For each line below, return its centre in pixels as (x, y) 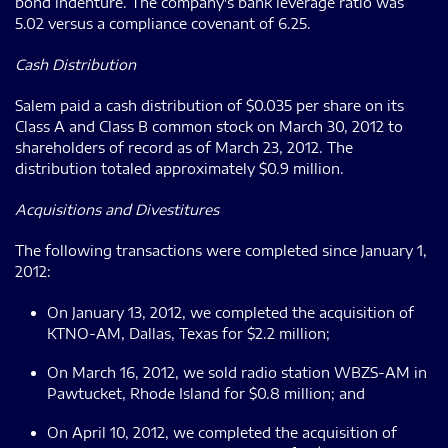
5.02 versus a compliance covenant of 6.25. (163, 23)
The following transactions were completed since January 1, (221, 250)
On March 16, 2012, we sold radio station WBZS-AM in (237, 372)
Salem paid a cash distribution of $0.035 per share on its (209, 105)
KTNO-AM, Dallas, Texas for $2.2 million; (188, 333)
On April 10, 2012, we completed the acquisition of (222, 432)
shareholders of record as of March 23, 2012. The (184, 147)
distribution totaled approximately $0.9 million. (179, 168)
